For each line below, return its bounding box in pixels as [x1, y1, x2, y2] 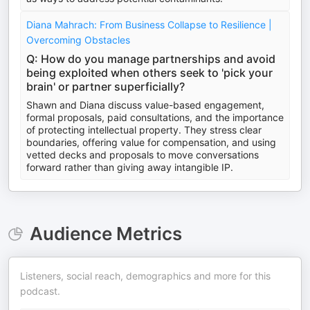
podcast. [20, 285, 60, 297]
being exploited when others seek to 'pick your [26, 66, 273, 80]
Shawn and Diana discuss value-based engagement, [26, 99, 264, 111]
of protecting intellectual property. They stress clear [26, 124, 262, 136]
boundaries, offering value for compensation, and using [26, 136, 276, 148]
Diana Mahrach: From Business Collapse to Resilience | [26, 19, 272, 30]
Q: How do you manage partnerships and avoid [26, 52, 275, 66]
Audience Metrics [29, 223, 182, 244]
